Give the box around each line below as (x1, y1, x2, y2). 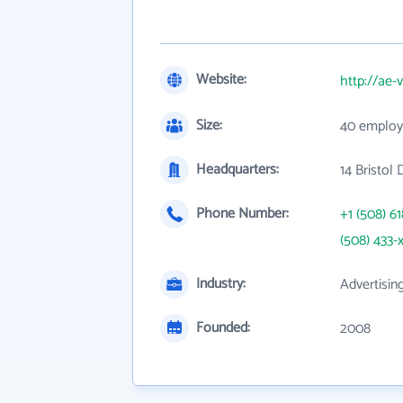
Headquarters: (196, 157, 279, 182)
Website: (196, 67, 246, 92)
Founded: (196, 316, 250, 340)
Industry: (196, 272, 246, 296)
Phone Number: (196, 201, 289, 226)
